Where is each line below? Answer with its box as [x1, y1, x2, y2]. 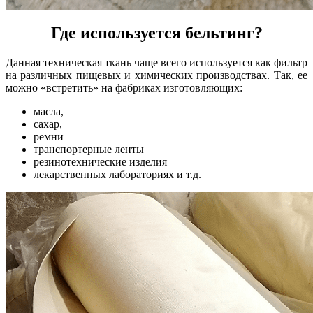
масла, [34, 105, 64, 117]
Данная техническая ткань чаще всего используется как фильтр [6, 56, 307, 68]
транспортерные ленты [34, 143, 144, 155]
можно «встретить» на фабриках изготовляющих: [6, 81, 242, 94]
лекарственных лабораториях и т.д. [34, 168, 201, 180]
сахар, [34, 117, 62, 130]
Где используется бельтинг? [50, 23, 263, 42]
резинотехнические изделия [34, 155, 167, 168]
